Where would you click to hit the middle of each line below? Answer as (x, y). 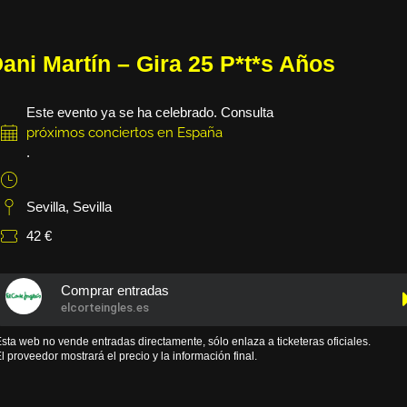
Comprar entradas (115, 290)
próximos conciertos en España (124, 133)
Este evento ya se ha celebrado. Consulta (149, 112)
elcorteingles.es (105, 308)
